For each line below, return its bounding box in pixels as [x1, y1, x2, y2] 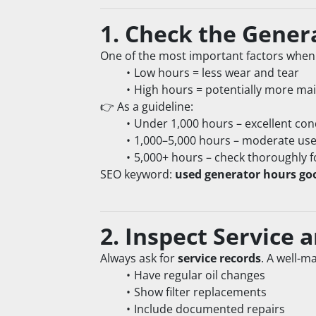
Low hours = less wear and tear [133, 65, 299, 81]
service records [178, 250, 261, 267]
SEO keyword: [100, 166, 175, 183]
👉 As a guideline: [100, 99, 193, 115]
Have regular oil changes [133, 267, 265, 284]
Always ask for [100, 250, 178, 267]
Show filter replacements [133, 284, 267, 300]
